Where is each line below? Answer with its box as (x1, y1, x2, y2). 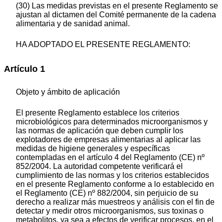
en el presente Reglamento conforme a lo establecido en (16, 180, 214, 189)
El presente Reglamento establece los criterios (16, 109, 179, 117)
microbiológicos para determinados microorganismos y (16, 117, 208, 126)
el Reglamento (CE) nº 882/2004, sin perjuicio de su (16, 189, 198, 198)
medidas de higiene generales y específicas (16, 144, 170, 153)
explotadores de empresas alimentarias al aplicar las (16, 135, 201, 144)
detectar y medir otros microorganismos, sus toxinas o (16, 207, 204, 216)
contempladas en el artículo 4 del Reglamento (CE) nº (16, 153, 205, 162)
